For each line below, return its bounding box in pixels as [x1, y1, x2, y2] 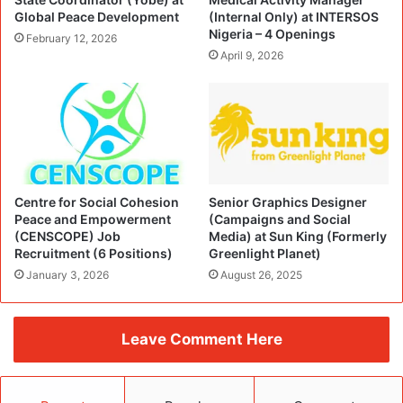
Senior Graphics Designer [209, 193, 367, 210]
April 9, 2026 [220, 48, 283, 62]
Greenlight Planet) [209, 245, 321, 261]
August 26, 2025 [220, 267, 302, 282]
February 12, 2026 [26, 31, 117, 45]
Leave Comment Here [121, 329, 282, 348]
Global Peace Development [14, 8, 179, 24]
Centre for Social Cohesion [14, 193, 179, 210]
